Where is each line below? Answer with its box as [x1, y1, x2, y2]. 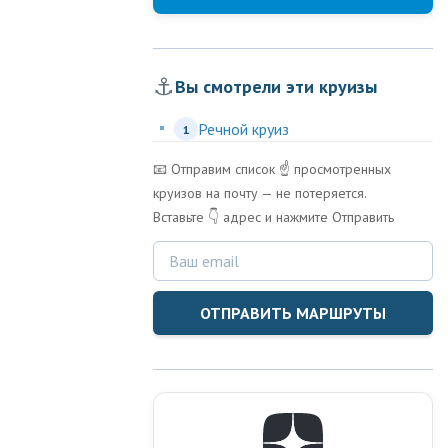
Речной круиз [198, 119, 289, 139]
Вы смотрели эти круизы [175, 75, 377, 98]
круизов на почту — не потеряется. [153, 184, 367, 202]
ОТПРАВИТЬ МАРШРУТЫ [200, 303, 386, 323]
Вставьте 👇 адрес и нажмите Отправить [153, 208, 394, 226]
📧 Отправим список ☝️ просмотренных [153, 160, 391, 178]
